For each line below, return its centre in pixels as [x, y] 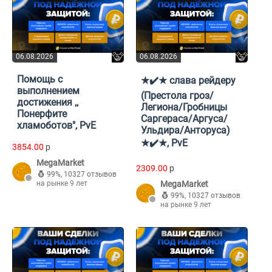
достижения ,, [48, 103]
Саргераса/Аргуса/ [184, 119]
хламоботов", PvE [56, 126]
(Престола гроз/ [177, 96]
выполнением [48, 91]
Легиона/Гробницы [184, 107]
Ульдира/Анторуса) [185, 131]
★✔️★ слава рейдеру [188, 81]
